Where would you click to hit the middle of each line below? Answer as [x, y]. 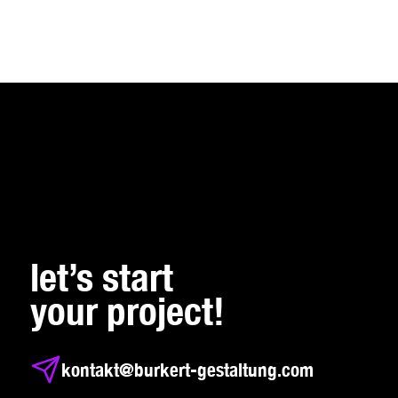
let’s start [102, 278]
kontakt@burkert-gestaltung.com [187, 370]
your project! [128, 311]
